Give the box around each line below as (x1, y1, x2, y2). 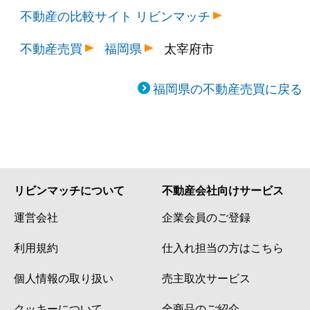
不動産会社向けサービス (162, 182, 284, 199)
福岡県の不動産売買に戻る (152, 79, 302, 98)
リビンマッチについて (14, 182, 125, 199)
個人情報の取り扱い (14, 270, 113, 286)
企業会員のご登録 (162, 209, 250, 225)
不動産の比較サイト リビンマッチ (20, 6, 211, 25)
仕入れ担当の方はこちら (162, 239, 284, 255)
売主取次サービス (162, 270, 250, 286)
